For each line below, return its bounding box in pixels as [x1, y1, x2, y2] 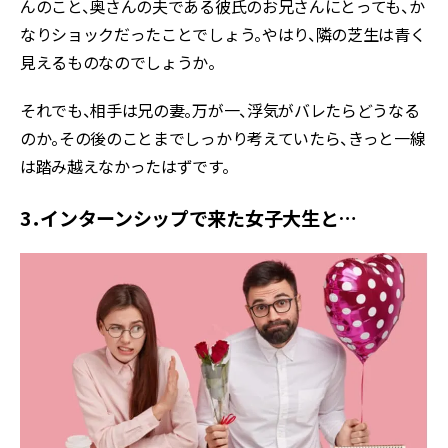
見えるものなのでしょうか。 [20, 50, 216, 74]
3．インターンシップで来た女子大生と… [20, 204, 357, 231]
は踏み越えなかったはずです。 [20, 154, 230, 178]
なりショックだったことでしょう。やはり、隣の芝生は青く [20, 22, 426, 46]
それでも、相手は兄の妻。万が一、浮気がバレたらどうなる [20, 98, 420, 122]
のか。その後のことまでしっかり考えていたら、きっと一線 [20, 126, 426, 150]
